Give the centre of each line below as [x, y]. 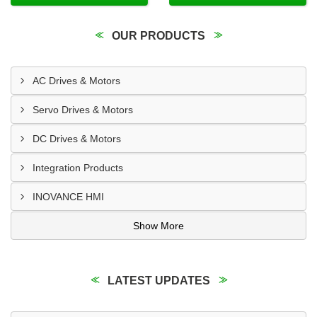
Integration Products [78, 168]
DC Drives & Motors [77, 139]
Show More [158, 226]
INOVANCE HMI [68, 197]
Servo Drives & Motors [83, 110]
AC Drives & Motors [76, 81]
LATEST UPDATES [158, 281]
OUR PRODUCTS [158, 36]
